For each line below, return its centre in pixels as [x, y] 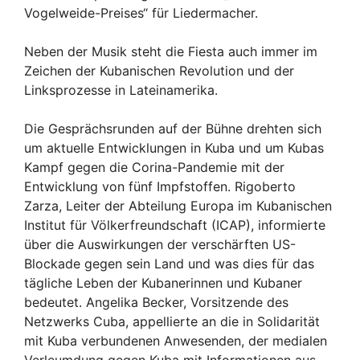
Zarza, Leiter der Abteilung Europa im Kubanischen [178, 205]
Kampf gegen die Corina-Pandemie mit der [154, 167]
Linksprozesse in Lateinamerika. [121, 90]
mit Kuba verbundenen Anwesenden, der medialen [176, 340]
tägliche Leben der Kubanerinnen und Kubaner [163, 282]
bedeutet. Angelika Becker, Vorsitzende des [156, 302]
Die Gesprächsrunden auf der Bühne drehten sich [173, 128]
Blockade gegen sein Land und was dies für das [169, 263]
